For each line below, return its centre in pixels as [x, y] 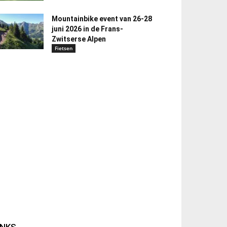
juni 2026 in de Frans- [87, 29]
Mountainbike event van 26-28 [102, 19]
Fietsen [64, 48]
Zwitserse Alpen [79, 39]
